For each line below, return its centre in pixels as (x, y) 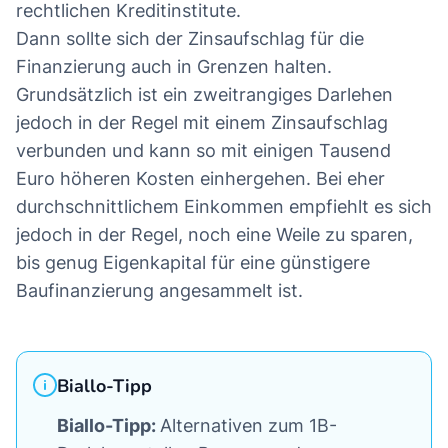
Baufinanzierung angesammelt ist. (159, 291)
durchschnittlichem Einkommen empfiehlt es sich (224, 207)
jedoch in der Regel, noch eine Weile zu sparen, (214, 235)
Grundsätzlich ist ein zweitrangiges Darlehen (204, 95)
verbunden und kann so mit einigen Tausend (203, 151)
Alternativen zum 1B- (248, 426)
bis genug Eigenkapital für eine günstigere (193, 263)
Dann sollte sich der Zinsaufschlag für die (190, 39)
